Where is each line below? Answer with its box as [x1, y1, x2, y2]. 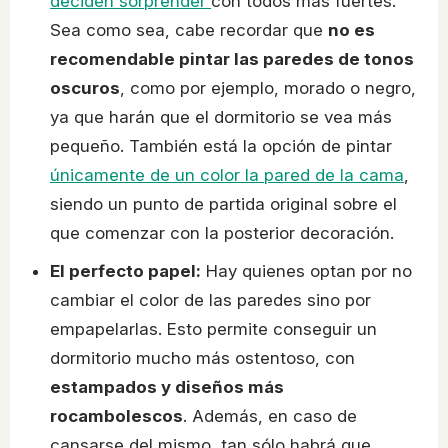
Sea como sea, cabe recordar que [50, 20, 328, 41]
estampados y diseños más [50, 377, 284, 398]
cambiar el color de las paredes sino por [50, 290, 371, 311]
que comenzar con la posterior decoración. [50, 223, 394, 244]
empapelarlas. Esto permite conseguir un [50, 319, 377, 340]
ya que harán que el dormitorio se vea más [50, 107, 392, 128]
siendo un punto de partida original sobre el [50, 194, 397, 215]
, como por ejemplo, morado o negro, [120, 78, 416, 99]
